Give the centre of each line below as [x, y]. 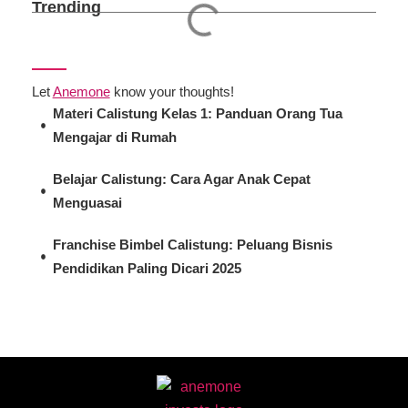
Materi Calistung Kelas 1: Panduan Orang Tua [197, 114]
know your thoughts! [172, 92]
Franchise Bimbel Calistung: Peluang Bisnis [192, 245]
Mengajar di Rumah [114, 138]
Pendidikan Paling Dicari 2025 [147, 269]
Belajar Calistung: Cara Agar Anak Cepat [181, 180]
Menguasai [87, 204]
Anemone [81, 92]
